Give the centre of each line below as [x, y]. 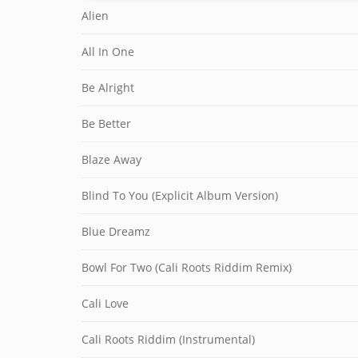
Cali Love [105, 303]
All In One [108, 52]
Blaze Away [111, 159]
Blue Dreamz [116, 231]
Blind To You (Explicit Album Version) [180, 195]
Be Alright [108, 88]
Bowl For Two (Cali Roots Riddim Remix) [187, 267]
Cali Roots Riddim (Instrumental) [168, 339]
